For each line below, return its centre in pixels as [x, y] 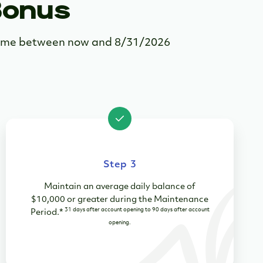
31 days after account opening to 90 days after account [137, 210]
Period [43, 213]
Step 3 [120, 165]
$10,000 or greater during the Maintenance [120, 200]
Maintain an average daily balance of [120, 187]
